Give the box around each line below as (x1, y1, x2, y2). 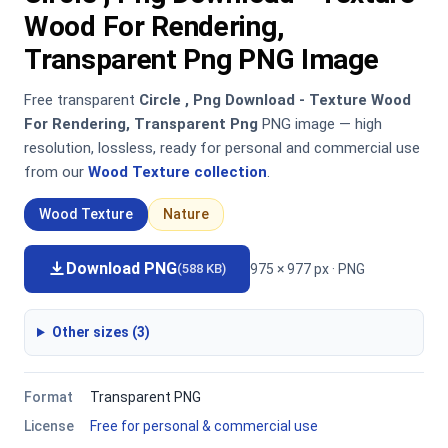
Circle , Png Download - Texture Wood (139, 91, 411, 109)
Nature (163, 206, 209, 222)
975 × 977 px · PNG (250, 260, 365, 277)
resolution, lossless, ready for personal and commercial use (24, 139, 420, 157)
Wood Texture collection (88, 163, 267, 181)
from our (24, 163, 88, 181)
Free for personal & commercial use (90, 418, 318, 434)
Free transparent (24, 91, 139, 109)
